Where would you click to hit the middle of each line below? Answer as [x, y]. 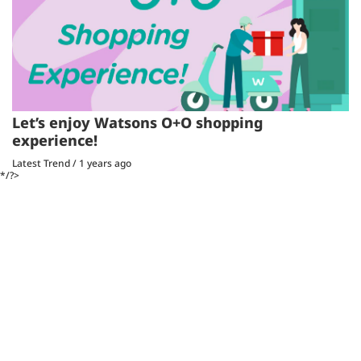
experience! [55, 141]
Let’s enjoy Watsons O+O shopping [137, 123]
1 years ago [105, 164]
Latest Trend [41, 164]
